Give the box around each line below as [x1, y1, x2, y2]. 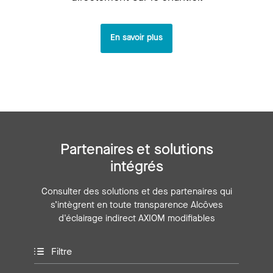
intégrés [110, 156, 163, 176]
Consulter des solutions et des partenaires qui [41, 185, 232, 197]
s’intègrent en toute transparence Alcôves [50, 198, 223, 211]
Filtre [51, 244, 72, 258]
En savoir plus [110, 32, 163, 44]
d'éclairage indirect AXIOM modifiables [58, 211, 215, 224]
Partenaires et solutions [60, 139, 213, 159]
